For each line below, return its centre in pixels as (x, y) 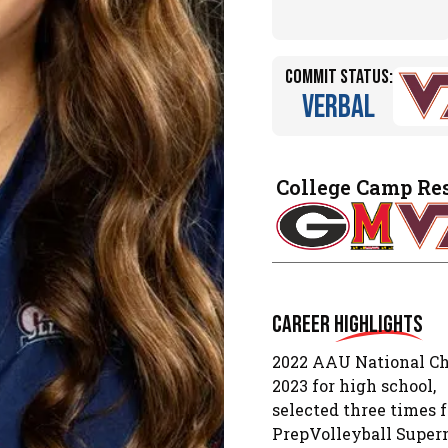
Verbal (339, 108)
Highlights (378, 325)
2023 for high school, (354, 385)
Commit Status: (338, 77)
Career (303, 325)
